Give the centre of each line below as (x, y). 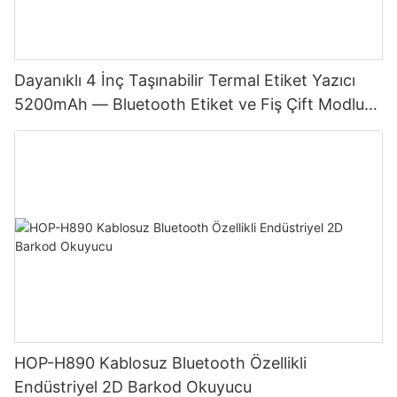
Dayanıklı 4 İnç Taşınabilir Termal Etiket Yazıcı (185, 81)
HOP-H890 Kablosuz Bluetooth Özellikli (160, 362)
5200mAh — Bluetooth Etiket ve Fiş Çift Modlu (189, 105)
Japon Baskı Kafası (85, 128)
